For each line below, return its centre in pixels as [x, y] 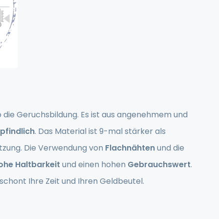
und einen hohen [94, 164]
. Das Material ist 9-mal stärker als [100, 131]
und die [170, 148]
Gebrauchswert [159, 164]
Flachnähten [130, 148]
